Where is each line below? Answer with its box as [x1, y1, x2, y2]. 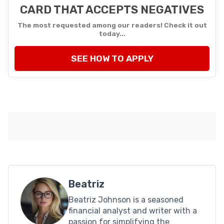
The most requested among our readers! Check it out [17, 20, 207, 29]
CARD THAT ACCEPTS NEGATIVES [20, 2, 204, 16]
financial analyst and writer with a [68, 206, 197, 216]
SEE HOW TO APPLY [70, 53, 153, 63]
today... [98, 29, 125, 37]
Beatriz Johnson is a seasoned [68, 195, 183, 205]
